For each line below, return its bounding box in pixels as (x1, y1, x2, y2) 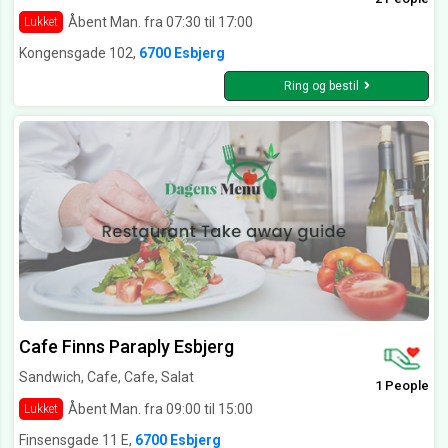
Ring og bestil (283, 79, 359, 94)
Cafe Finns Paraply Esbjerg (19, 336, 234, 358)
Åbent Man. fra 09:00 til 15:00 (68, 400, 253, 417)
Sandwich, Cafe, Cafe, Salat (19, 369, 194, 386)
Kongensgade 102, (19, 45, 139, 62)
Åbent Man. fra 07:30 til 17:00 (68, 13, 253, 30)
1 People (375, 378, 429, 394)
